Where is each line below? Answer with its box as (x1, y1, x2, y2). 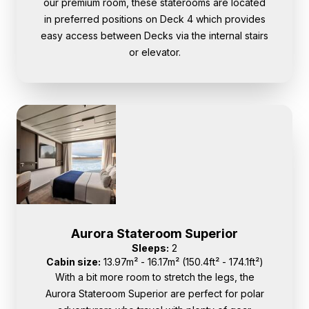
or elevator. (128, 46, 181, 59)
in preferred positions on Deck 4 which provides (43, 13, 266, 26)
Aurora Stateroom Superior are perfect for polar (45, 288, 264, 300)
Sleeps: (132, 242, 169, 255)
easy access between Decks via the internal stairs (41, 30, 268, 42)
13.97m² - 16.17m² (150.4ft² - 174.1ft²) (100, 256, 263, 268)
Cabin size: (46, 256, 101, 268)
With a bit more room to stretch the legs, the (54, 271, 255, 283)
